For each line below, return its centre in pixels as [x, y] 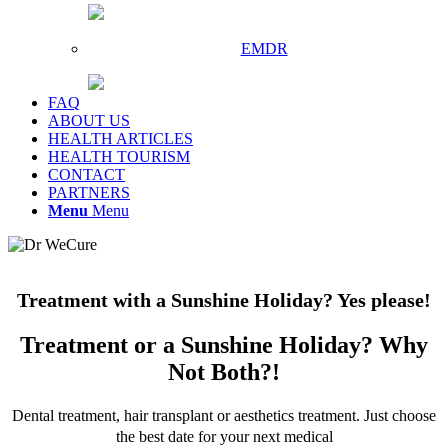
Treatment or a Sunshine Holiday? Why [224, 344]
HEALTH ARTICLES [120, 138]
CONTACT [86, 174]
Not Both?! [224, 371]
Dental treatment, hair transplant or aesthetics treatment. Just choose [224, 416]
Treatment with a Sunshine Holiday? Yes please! [224, 299]
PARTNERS [89, 192]
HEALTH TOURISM [119, 156]
